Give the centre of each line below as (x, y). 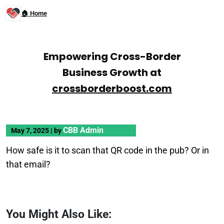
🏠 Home (34, 13)
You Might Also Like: (59, 214)
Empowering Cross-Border (112, 56)
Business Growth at (112, 72)
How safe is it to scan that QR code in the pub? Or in (107, 150)
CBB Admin (83, 130)
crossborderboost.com (112, 88)
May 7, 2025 (31, 130)
